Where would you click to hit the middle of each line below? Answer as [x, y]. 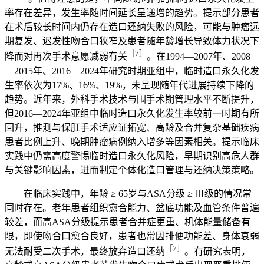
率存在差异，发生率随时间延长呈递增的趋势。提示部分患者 [132, 13]
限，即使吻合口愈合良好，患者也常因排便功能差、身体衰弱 [132, 236]
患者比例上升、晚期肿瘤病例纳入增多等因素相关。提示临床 [132, 141]
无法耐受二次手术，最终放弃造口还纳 [85, 251]
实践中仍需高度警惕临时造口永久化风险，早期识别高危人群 [132, 156]
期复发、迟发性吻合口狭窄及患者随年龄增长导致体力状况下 [132, 41]
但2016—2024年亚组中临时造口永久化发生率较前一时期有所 [132, 113]
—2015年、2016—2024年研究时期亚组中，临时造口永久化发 [132, 71]
